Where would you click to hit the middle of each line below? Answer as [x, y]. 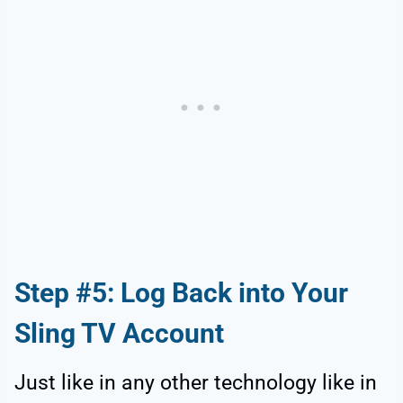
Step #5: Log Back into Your [181, 292]
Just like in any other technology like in [196, 382]
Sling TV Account [119, 333]
